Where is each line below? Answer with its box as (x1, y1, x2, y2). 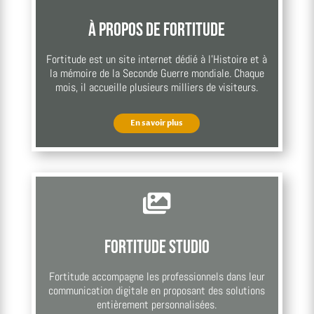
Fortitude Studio (104, 235, 210, 259)
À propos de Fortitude (88, 18, 226, 41)
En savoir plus (130, 117, 184, 128)
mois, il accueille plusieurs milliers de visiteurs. (55, 79, 259, 95)
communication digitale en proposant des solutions (48, 282, 266, 298)
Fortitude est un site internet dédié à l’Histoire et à (46, 51, 268, 67)
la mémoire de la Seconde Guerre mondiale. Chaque (49, 65, 264, 81)
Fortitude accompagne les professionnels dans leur (48, 268, 265, 284)
